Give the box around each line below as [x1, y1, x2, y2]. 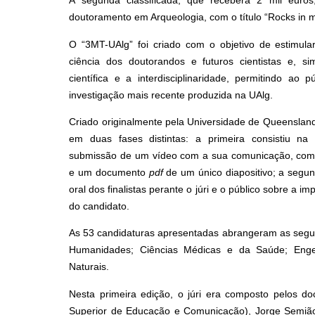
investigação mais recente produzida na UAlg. [69, 89, 274, 101]
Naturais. [69, 261, 110, 273]
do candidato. [69, 200, 130, 212]
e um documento [69, 166, 149, 178]
